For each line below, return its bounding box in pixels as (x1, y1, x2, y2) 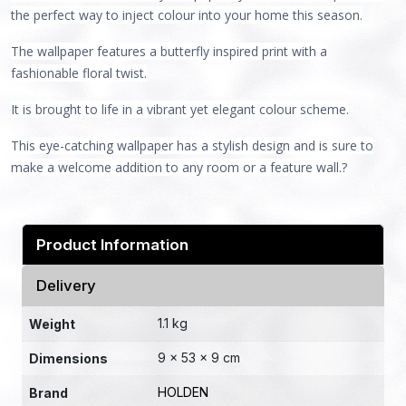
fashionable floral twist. (11, 63, 147, 82)
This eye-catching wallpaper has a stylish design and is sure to (11, 136, 373, 154)
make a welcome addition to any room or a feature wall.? (11, 158, 347, 176)
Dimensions (29, 350, 108, 366)
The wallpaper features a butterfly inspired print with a (11, 42, 327, 60)
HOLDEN (158, 383, 208, 400)
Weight (29, 315, 75, 332)
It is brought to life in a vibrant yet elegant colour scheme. (11, 100, 349, 118)
